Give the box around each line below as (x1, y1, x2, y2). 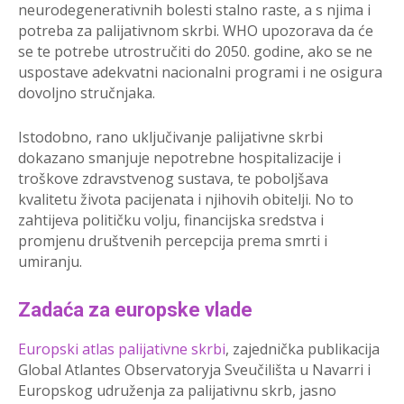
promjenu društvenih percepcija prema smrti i (18, 231, 327, 252)
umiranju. (18, 252, 82, 272)
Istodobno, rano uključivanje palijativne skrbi (18, 127, 323, 148)
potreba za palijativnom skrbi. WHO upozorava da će (18, 21, 373, 41)
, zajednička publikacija (225, 339, 380, 360)
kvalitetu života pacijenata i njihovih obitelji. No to (18, 189, 353, 210)
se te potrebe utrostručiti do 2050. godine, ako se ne (18, 41, 372, 62)
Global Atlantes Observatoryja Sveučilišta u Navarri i (18, 360, 371, 381)
